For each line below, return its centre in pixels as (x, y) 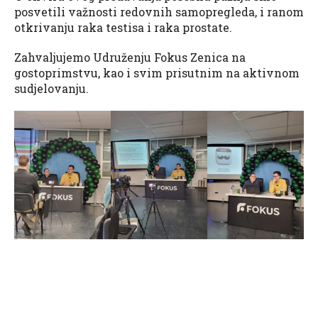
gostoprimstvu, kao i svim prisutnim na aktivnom (157, 72)
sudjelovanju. (51, 88)
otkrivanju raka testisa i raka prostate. (123, 27)
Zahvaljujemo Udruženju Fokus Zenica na (130, 57)
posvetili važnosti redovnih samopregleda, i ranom (159, 11)
